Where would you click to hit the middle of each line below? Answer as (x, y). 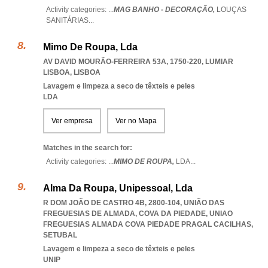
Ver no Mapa (136, 121)
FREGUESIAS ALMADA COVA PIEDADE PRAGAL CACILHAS (147, 224)
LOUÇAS (232, 10)
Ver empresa (72, 121)
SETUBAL (60, 235)
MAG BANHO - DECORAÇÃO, (165, 10)
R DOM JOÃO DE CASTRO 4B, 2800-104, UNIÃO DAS (134, 203)
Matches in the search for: (88, 148)
